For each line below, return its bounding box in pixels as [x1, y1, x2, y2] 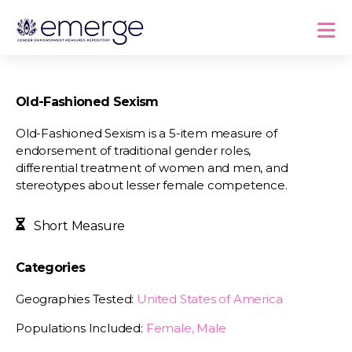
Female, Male [145, 321, 226, 335]
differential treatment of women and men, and [16, 160, 288, 175]
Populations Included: [16, 321, 146, 335]
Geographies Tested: [16, 291, 137, 306]
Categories [16, 260, 86, 275]
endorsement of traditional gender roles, [16, 143, 251, 158]
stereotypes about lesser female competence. [16, 178, 288, 192]
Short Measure [31, 218, 126, 233]
